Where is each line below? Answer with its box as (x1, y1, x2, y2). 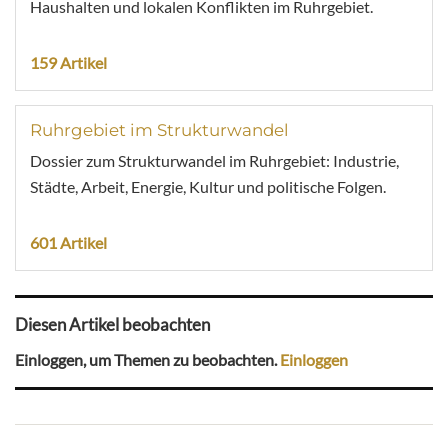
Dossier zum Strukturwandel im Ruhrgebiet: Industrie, (30, 151, 399, 171)
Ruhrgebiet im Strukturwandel (30, 120, 289, 141)
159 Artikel (30, 53, 107, 73)
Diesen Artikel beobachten (15, 313, 210, 335)
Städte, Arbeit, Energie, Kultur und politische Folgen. (30, 177, 386, 197)
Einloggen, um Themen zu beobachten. (15, 350, 280, 370)
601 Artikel (30, 233, 107, 253)
